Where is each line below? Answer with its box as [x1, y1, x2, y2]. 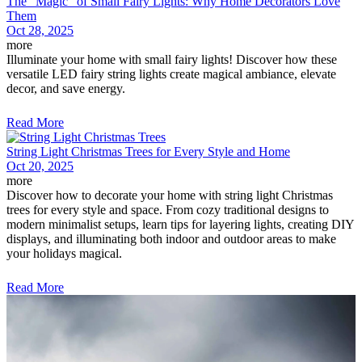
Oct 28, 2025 [6, 23, 74, 37]
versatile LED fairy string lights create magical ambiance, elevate [6, 66, 336, 81]
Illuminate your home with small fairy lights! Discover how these [6, 52, 337, 66]
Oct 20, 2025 [6, 158, 74, 173]
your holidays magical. [6, 246, 122, 260]
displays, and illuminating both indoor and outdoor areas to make [6, 231, 336, 246]
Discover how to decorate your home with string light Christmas [6, 187, 333, 202]
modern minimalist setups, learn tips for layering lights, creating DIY [6, 217, 354, 231]
